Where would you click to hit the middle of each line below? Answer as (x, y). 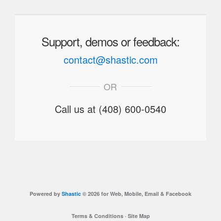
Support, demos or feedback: (110, 41)
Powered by (46, 194)
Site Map (139, 216)
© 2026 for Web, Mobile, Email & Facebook (136, 194)
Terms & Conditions (97, 216)
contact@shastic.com (110, 59)
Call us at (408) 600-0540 (110, 109)
